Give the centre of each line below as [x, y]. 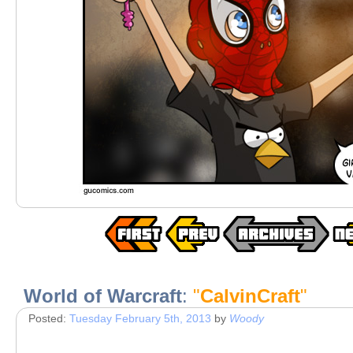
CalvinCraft [250, 296]
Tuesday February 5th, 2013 [140, 318]
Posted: [49, 318]
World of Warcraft [103, 296]
